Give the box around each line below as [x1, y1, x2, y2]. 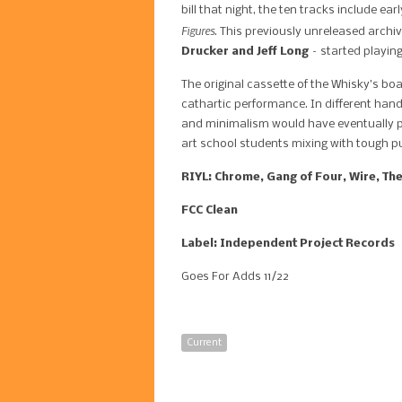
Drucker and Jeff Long [181, 46, 309, 57]
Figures [181, 23, 214, 38]
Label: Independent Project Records [181, 238, 395, 249]
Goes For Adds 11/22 [181, 271, 289, 283]
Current [187, 337, 222, 348]
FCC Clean [181, 205, 238, 216]
